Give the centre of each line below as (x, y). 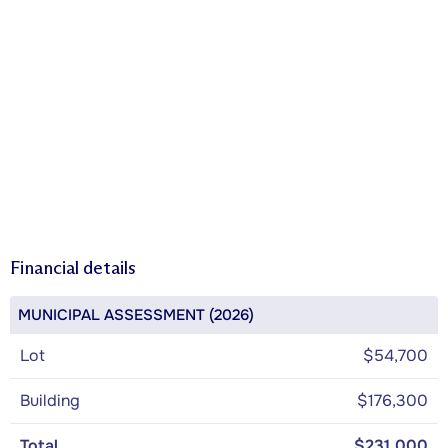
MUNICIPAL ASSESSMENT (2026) (136, 314)
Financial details (73, 267)
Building (50, 400)
